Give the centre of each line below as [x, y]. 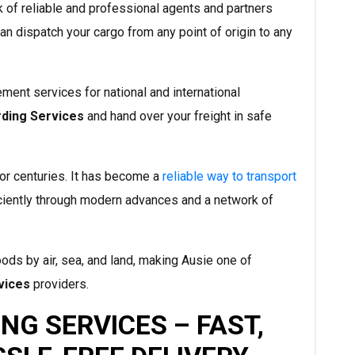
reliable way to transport [229, 177]
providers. [59, 284]
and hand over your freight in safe [178, 116]
